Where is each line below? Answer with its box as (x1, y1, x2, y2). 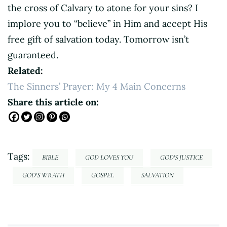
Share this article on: (8, 96, 99, 108)
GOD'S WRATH (22, 171, 64, 180)
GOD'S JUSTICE (160, 153, 203, 162)
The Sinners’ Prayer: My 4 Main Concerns (8, 81, 185, 93)
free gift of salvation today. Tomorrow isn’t (8, 33, 189, 46)
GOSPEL (91, 171, 114, 180)
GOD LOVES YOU (85, 153, 133, 162)
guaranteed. (8, 49, 58, 61)
